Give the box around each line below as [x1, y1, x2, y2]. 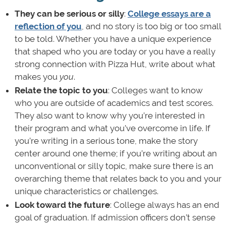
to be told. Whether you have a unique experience [14, 33, 211, 44]
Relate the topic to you [14, 85, 108, 95]
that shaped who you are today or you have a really [14, 46, 215, 56]
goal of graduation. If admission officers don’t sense [14, 212, 215, 222]
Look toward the [14, 199, 82, 210]
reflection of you [14, 21, 82, 31]
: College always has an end [109, 199, 219, 210]
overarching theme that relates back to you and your [14, 173, 221, 184]
